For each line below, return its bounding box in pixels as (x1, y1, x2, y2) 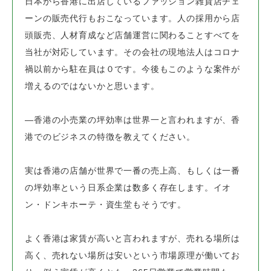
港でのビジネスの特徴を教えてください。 (25, 132, 195, 142)
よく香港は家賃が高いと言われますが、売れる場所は (25, 233, 241, 244)
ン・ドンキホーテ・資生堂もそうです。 (25, 200, 187, 210)
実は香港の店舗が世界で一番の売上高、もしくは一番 (25, 166, 241, 176)
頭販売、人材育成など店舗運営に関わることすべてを (25, 30, 241, 41)
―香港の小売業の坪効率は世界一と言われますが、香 (25, 115, 241, 125)
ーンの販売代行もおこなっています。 (25, 13, 178, 24)
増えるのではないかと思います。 (25, 81, 160, 91)
